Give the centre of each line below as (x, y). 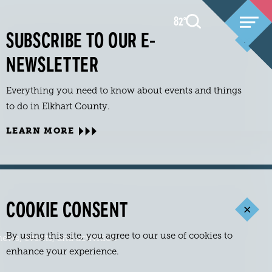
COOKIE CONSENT (67, 210)
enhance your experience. (63, 251)
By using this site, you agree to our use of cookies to (119, 236)
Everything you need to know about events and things (124, 90)
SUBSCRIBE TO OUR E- (81, 41)
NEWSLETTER (53, 65)
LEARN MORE (40, 131)
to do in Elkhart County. (58, 106)
